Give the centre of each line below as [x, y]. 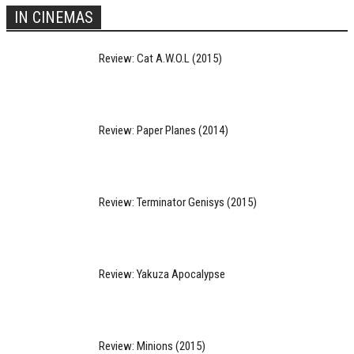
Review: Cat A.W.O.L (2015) [160, 58]
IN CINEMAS [54, 17]
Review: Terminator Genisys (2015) [178, 202]
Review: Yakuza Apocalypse [162, 274]
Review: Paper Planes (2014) [164, 130]
